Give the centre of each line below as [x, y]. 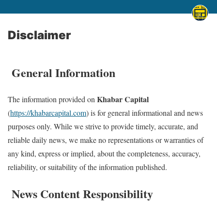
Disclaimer [39, 35]
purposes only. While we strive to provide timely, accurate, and [103, 126]
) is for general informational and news [145, 112]
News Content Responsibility [80, 193]
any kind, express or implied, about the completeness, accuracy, [104, 153]
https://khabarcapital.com [48, 112]
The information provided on [52, 99]
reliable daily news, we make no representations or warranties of [106, 139]
